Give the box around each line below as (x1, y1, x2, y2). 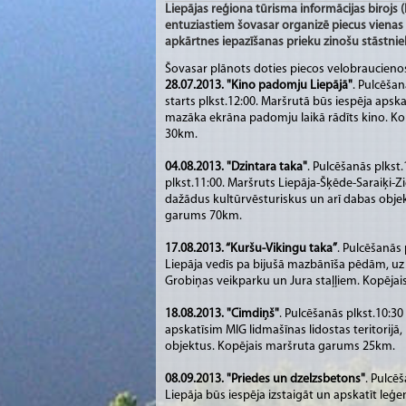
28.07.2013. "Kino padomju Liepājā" (165, 78, 353, 92)
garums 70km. (165, 208, 242, 223)
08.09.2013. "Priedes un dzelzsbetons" (165, 372, 365, 386)
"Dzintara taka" (227, 159, 307, 174)
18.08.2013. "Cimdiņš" (165, 306, 279, 321)
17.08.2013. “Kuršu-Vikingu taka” (165, 241, 337, 256)
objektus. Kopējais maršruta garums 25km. (165, 339, 395, 353)
